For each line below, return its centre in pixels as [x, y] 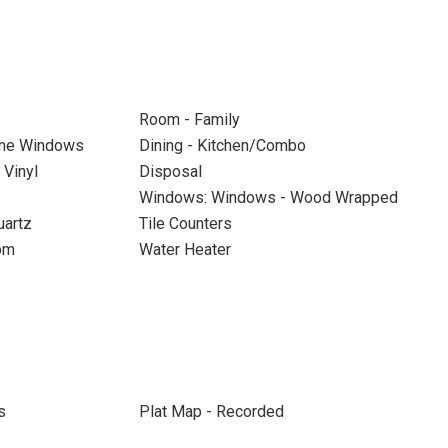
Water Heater [184, 249]
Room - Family [189, 119]
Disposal [170, 171]
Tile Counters [185, 223]
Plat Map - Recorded [211, 411]
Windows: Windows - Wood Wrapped [268, 197]
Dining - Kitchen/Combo [222, 145]
